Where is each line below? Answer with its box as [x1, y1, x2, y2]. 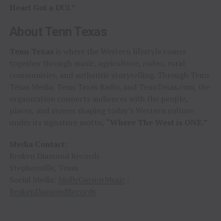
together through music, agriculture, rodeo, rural [9, 57, 185, 69]
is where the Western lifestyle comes [53, 45, 186, 57]
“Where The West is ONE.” [106, 116, 208, 128]
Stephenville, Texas [9, 162, 78, 173]
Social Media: [9, 174, 58, 185]
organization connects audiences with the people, [9, 93, 187, 104]
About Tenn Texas [9, 24, 108, 39]
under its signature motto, [9, 116, 106, 128]
